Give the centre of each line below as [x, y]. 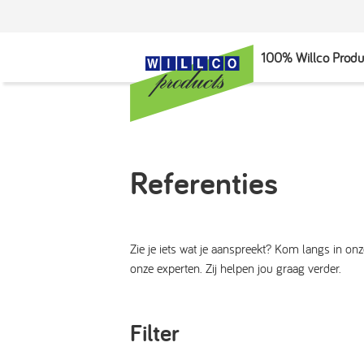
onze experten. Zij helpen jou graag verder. [236, 268]
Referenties [204, 182]
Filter [155, 332]
